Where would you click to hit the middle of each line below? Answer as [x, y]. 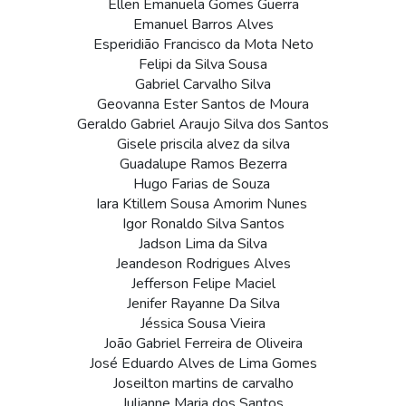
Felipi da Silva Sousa [203, 65]
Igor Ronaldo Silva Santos [203, 224]
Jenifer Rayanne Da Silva [203, 304]
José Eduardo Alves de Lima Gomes [203, 364]
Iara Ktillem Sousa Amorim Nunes [203, 204]
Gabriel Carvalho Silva [203, 85]
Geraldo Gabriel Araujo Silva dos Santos [203, 125]
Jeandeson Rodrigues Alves [203, 264]
